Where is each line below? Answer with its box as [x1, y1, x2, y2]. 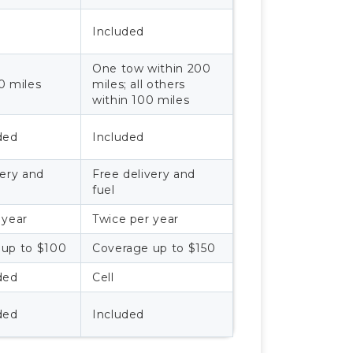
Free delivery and [92, 166, 195, 181]
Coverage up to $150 [92, 240, 216, 255]
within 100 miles [92, 92, 190, 107]
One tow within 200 [92, 61, 211, 76]
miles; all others [92, 76, 185, 91]
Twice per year [92, 211, 179, 226]
